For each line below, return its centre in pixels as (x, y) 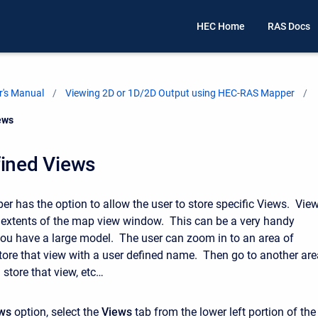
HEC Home (221, 27)
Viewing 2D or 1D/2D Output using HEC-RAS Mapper (180, 93)
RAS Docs (289, 27)
